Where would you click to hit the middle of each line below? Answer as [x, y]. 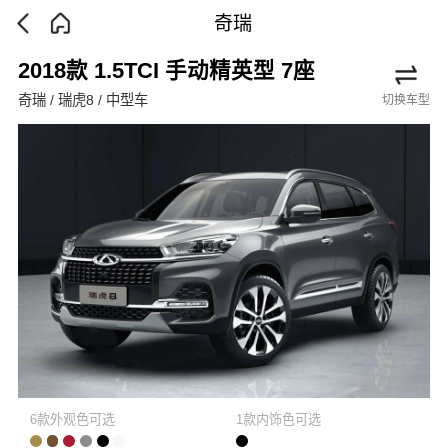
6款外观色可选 [72, 420]
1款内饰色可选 [278, 420]
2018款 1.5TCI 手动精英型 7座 [166, 70]
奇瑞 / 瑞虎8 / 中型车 [82, 99]
